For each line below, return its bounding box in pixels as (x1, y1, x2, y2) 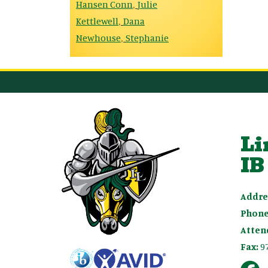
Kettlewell (76, 15, 118, 27)
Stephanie (126, 32, 169, 44)
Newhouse (76, 32, 121, 44)
